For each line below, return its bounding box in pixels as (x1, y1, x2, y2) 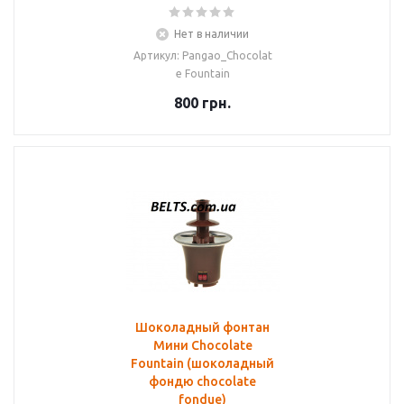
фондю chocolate (149, 374, 256, 389)
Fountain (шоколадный (131, 356, 274, 371)
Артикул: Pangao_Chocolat (133, 50, 272, 61)
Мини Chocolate (152, 338, 252, 353)
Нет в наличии (174, 28, 249, 40)
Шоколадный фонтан (135, 320, 270, 335)
